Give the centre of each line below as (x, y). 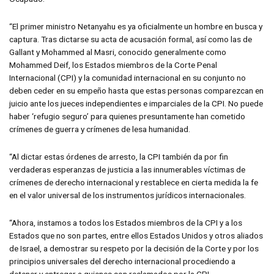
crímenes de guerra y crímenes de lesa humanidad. (100, 129)
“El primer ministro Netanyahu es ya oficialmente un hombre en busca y (136, 26)
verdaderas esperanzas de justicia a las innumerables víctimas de (127, 169)
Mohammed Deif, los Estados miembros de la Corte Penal (113, 65)
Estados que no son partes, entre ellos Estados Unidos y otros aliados (136, 235)
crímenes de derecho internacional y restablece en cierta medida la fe (134, 182)
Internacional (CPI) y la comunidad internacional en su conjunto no (128, 78)
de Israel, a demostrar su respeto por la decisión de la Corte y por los (134, 248)
